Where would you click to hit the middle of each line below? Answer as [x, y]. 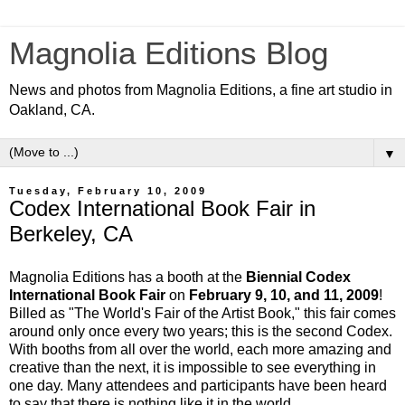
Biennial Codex [298, 277]
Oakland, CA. [52, 110]
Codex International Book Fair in [162, 208]
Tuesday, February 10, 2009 [108, 191]
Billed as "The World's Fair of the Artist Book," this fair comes [202, 313]
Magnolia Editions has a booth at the [127, 277]
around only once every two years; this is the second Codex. [201, 331]
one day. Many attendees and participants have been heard [198, 385]
